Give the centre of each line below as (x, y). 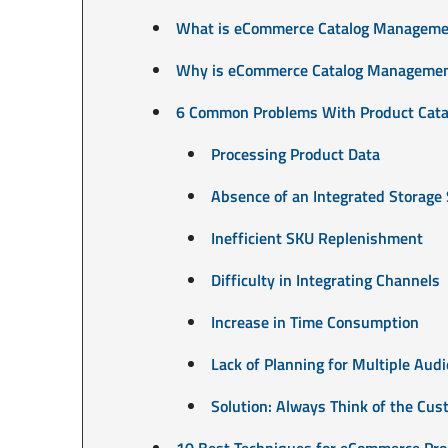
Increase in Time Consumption (314, 321)
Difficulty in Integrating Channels (325, 279)
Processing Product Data (295, 153)
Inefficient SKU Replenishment (316, 237)
